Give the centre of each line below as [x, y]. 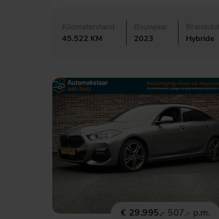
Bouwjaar [151, 27]
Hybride [200, 39]
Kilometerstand [88, 27]
